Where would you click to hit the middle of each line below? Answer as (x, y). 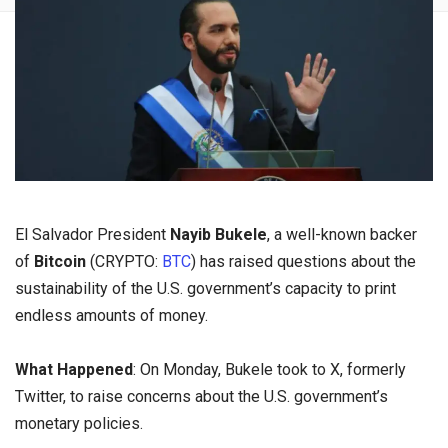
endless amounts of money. (111, 315)
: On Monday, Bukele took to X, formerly (269, 370)
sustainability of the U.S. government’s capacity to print (205, 288)
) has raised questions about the (303, 261)
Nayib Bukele (218, 234)
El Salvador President (92, 234)
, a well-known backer (342, 234)
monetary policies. (79, 424)
